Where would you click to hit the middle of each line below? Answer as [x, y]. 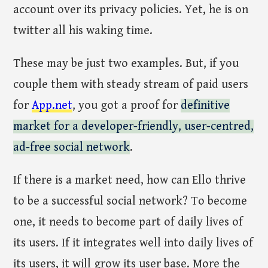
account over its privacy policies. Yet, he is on [131, 10]
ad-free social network [72, 147]
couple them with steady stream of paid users [131, 84]
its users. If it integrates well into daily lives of [133, 243]
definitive [205, 105]
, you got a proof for [127, 105]
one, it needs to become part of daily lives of [128, 222]
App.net [52, 105]
